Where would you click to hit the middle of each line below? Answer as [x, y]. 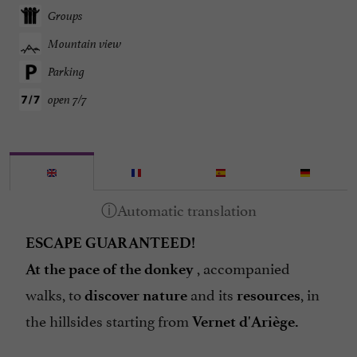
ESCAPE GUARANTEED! [110, 243]
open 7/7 [67, 100]
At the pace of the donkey [110, 269]
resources [269, 296]
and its [212, 294]
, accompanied [242, 267]
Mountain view [84, 44]
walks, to [55, 294]
